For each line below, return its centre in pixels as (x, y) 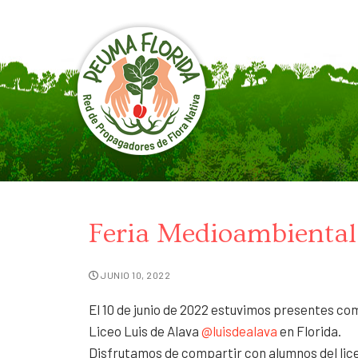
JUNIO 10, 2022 (136, 275)
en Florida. (310, 330)
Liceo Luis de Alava (145, 330)
